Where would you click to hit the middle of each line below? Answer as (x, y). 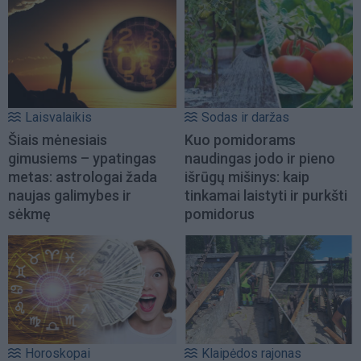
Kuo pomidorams (240, 140)
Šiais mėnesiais (58, 140)
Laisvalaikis (58, 118)
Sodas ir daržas (245, 118)
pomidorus (220, 214)
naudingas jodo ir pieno (260, 159)
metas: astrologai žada (83, 177)
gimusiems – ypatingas (82, 159)
